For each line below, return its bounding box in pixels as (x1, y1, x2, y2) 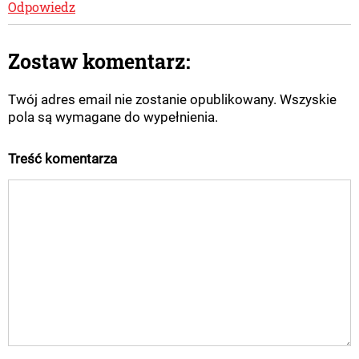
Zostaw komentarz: (8, 48, 191, 75)
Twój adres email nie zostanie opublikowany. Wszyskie (8, 91, 337, 108)
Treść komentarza (8, 151, 117, 167)
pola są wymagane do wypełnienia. (8, 109, 218, 126)
